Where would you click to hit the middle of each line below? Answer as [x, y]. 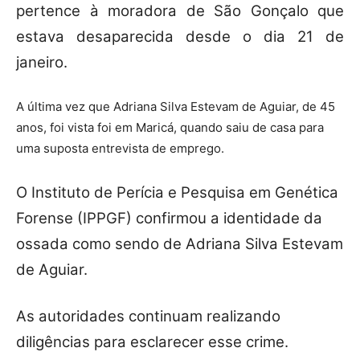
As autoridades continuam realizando [148, 316]
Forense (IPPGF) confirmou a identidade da [169, 218]
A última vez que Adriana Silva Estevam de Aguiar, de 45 [176, 106]
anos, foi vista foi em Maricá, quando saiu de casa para [170, 127]
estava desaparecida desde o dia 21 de [180, 36]
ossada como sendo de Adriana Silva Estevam [180, 243]
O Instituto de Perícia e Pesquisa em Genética [177, 192]
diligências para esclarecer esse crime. [152, 342]
